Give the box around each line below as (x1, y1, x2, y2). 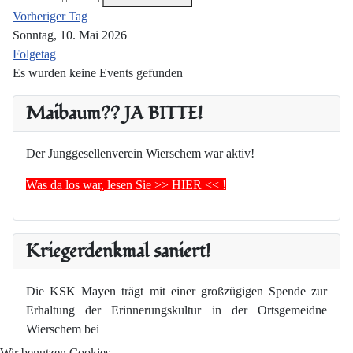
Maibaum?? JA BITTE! (26, 100, 203, 127)
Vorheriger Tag (13, 9, 87, 24)
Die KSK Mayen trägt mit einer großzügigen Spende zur (26, 284, 327, 299)
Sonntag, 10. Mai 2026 (13, 28, 127, 43)
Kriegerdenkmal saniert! (26, 238, 210, 265)
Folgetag (13, 47, 56, 61)
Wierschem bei (26, 322, 99, 336)
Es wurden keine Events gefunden (13, 66, 183, 80)
